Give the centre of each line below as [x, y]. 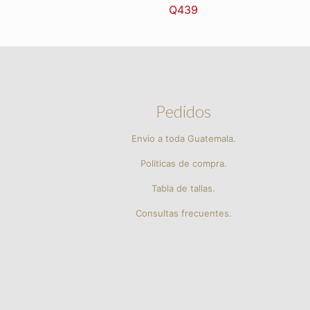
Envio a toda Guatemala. [183, 139]
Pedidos [184, 111]
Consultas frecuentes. [183, 213]
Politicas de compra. [183, 164]
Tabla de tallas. [184, 189]
